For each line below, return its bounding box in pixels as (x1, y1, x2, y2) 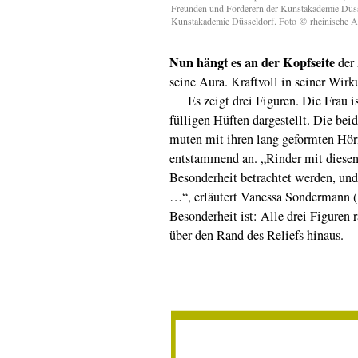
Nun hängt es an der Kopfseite (169, 52, 335, 72)
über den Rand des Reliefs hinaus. (169, 225, 344, 244)
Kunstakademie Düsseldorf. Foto (171, 14, 300, 27)
